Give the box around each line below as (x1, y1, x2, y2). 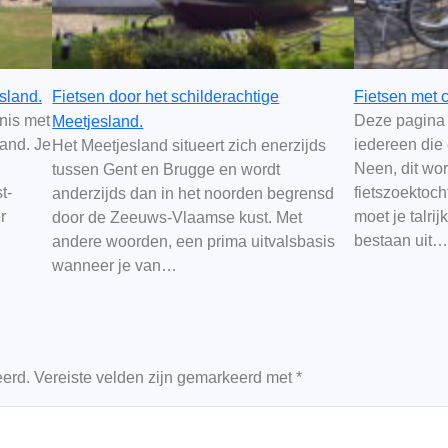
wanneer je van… (52, 257, 178, 275)
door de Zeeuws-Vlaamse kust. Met (52, 209, 303, 227)
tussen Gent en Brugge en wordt (52, 161, 281, 179)
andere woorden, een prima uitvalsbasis (52, 233, 336, 251)
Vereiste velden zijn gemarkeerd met (34, 369, 296, 387)
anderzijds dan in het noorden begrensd (52, 185, 335, 203)
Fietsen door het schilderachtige (52, 88, 280, 106)
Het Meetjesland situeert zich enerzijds (52, 137, 327, 155)
